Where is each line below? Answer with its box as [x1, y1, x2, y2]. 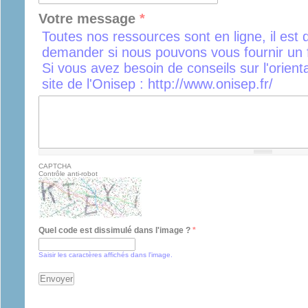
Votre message [38, 10, 140, 26]
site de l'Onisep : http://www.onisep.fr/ [42, 76, 273, 92]
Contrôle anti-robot [38, 170, 98, 178]
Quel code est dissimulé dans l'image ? [38, 225, 192, 236]
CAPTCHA [38, 162, 71, 170]
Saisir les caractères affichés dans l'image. [38, 250, 173, 258]
